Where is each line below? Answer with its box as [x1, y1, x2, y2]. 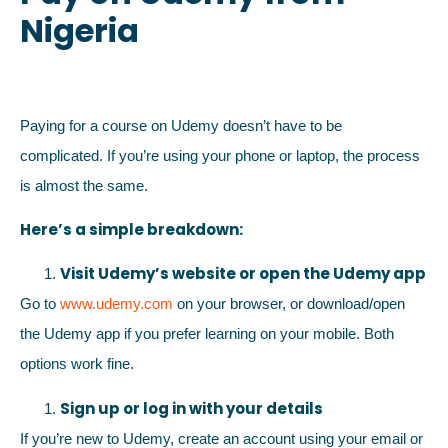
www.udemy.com [56, 295, 173, 313]
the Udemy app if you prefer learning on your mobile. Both [20, 325, 394, 343]
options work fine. [20, 355, 134, 373]
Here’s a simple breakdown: [20, 218, 243, 240]
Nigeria [20, 7, 139, 53]
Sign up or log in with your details [60, 397, 323, 419]
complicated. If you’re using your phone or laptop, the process [20, 146, 420, 164]
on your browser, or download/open [173, 295, 405, 313]
